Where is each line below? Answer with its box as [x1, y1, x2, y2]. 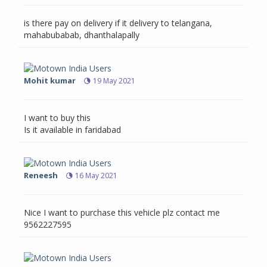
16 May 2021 [75, 170, 117, 181]
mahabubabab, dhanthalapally [24, 29, 139, 41]
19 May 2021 [93, 76, 135, 86]
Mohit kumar [24, 75, 76, 86]
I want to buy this [24, 112, 91, 124]
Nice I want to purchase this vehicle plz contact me [24, 207, 220, 219]
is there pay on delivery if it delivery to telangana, [24, 17, 212, 29]
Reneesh [24, 170, 58, 181]
